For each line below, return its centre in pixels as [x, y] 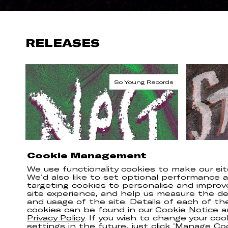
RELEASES [63, 43]
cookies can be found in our [91, 210]
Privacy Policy [55, 218]
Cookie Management [87, 155]
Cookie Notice [187, 210]
